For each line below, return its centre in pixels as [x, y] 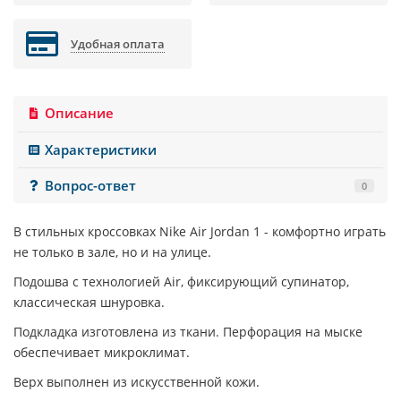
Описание [80, 114]
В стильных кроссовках [86, 232]
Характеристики [101, 149]
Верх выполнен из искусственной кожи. [137, 382]
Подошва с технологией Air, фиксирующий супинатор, [181, 282]
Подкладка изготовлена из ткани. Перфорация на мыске [188, 332]
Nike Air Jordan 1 [212, 232]
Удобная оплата [118, 44]
